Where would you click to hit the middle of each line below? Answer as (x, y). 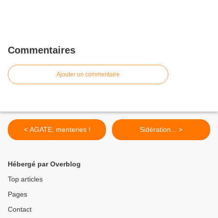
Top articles (25, 179)
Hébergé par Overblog (44, 164)
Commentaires (42, 50)
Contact (20, 209)
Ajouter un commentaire (88, 75)
